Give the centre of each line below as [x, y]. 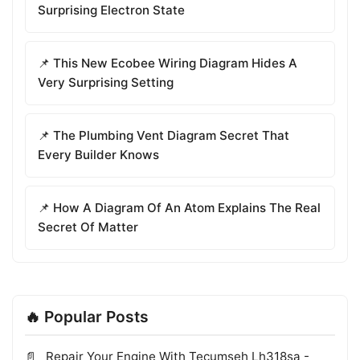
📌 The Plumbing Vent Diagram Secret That [164, 135]
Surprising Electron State [111, 10]
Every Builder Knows [98, 154]
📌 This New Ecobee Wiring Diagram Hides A [168, 63]
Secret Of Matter [88, 227]
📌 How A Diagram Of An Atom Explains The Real [179, 207]
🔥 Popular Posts [87, 316]
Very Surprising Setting [106, 82]
